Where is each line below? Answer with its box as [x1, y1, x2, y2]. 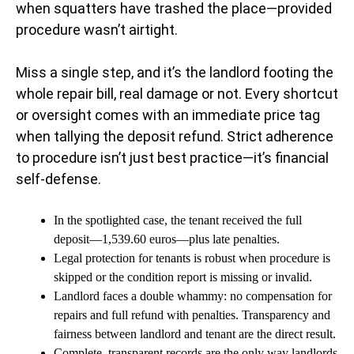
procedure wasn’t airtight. [16, 21, 178, 39]
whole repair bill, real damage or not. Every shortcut [16, 85, 338, 103]
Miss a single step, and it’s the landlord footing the [16, 64, 333, 81]
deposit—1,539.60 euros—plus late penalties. [54, 232, 280, 247]
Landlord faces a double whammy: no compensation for [54, 289, 332, 303]
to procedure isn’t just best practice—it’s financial [16, 149, 329, 167]
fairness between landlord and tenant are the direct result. [54, 327, 336, 341]
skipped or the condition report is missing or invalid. [54, 270, 312, 284]
